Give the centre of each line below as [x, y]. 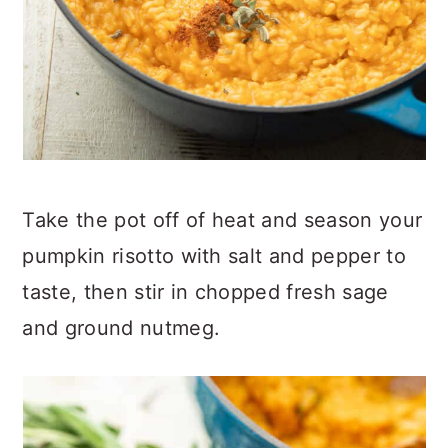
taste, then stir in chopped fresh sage [205, 292]
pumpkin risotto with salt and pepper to [214, 256]
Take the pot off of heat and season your [222, 220]
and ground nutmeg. [121, 328]
